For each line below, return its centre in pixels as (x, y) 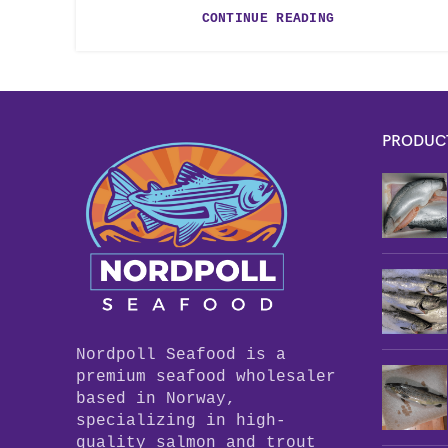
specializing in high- (181, 420)
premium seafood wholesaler (206, 376)
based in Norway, (156, 398)
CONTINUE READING (268, 18)
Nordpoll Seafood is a (181, 354)
